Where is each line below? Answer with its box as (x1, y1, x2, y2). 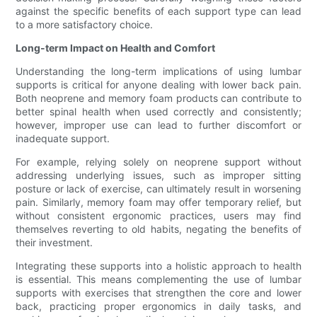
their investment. (16, 236, 93, 249)
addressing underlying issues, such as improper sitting (16, 169, 301, 182)
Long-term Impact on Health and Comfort (16, 42, 216, 54)
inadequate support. (16, 132, 110, 145)
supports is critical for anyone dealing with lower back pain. (16, 79, 301, 91)
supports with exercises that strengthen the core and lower (16, 287, 301, 299)
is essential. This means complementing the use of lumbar (16, 273, 301, 286)
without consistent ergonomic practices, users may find (16, 209, 301, 222)
